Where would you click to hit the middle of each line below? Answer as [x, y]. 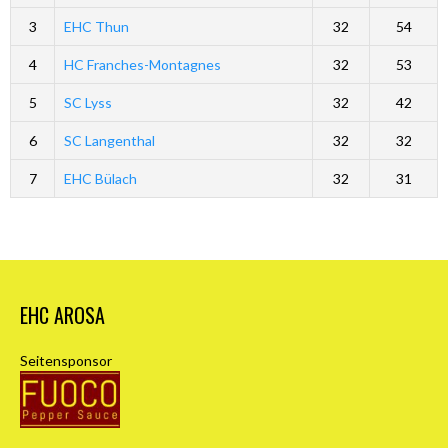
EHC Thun [96, 26]
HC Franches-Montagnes [142, 64]
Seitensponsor [66, 360]
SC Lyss [87, 102]
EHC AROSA [62, 314]
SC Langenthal [109, 140]
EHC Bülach [100, 178]
